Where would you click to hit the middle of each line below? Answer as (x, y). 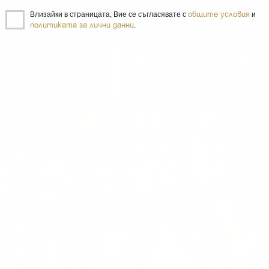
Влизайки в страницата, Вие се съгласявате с (109, 14)
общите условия (219, 14)
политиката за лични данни (82, 25)
